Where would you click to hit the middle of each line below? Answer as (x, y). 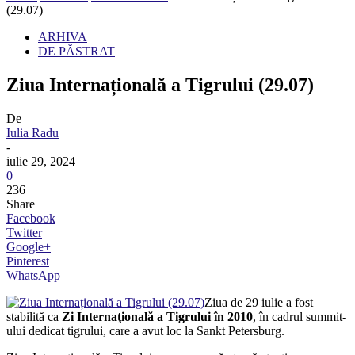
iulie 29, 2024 (41, 162)
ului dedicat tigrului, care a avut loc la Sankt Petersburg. (145, 331)
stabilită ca (34, 317)
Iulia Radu (32, 133)
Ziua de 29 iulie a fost (259, 303)
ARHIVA (63, 37)
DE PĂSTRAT (76, 52)
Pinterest (28, 261)
